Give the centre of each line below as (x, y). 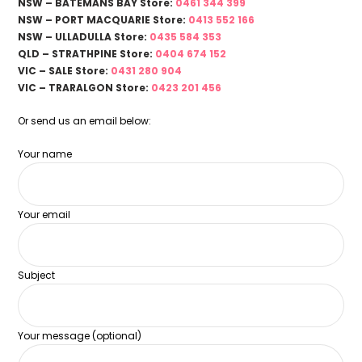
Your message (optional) (80, 336)
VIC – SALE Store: (65, 70)
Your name (45, 154)
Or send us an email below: (85, 121)
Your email (44, 215)
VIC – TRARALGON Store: (85, 87)
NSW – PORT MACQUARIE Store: (103, 19)
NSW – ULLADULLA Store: (84, 36)
